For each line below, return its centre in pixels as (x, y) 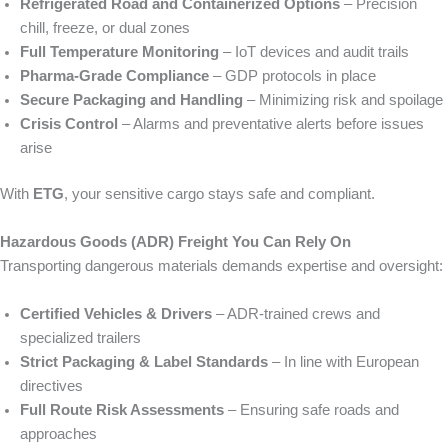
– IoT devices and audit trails (314, 52)
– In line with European (343, 362)
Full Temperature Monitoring (119, 52)
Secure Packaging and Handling (131, 100)
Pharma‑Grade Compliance (114, 76)
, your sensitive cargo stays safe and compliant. (219, 194)
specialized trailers (80, 338)
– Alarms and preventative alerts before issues (271, 124)
